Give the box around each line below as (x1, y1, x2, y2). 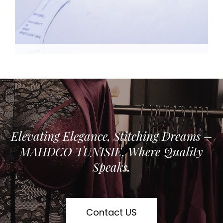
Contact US (86, 206, 137, 219)
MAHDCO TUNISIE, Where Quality (20, 143, 203, 159)
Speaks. (93, 158, 130, 175)
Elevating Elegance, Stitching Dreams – (11, 127, 212, 144)
